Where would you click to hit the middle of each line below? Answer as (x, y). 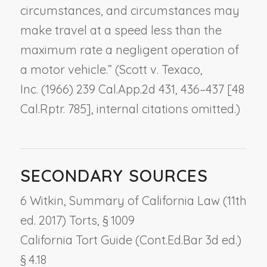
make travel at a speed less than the (121, 30)
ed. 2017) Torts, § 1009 (77, 220)
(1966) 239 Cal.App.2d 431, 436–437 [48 (141, 89)
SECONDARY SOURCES (114, 175)
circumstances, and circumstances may (130, 10)
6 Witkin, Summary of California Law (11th (133, 200)
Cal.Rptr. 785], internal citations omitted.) (130, 108)
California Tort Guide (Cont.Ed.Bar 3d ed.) (131, 240)
